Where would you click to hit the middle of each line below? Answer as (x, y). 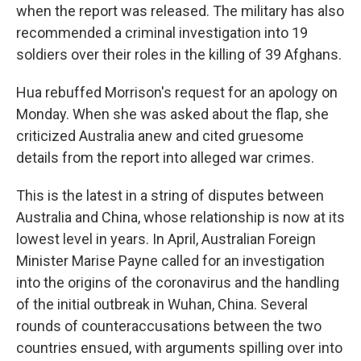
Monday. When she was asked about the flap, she (172, 114)
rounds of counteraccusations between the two (169, 326)
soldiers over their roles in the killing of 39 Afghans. (179, 55)
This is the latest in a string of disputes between (170, 196)
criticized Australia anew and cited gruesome (160, 136)
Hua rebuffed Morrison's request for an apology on (177, 93)
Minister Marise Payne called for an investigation (170, 261)
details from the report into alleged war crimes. (165, 158)
